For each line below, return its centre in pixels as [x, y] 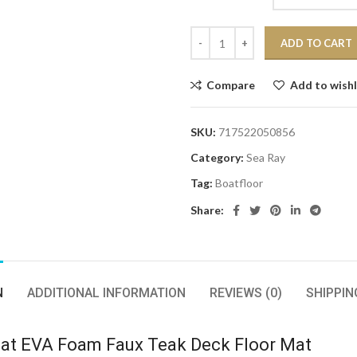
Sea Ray [266, 157]
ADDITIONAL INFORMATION [106, 293]
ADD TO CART [316, 43]
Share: [207, 210]
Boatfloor [239, 183]
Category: [217, 157]
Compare [231, 85]
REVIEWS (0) [245, 293]
